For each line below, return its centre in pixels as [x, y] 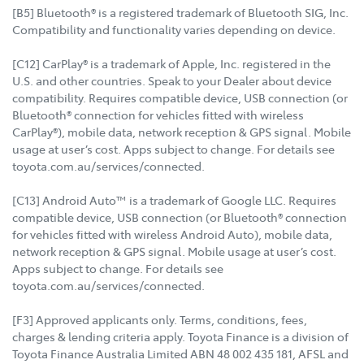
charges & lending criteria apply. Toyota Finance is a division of [180, 336]
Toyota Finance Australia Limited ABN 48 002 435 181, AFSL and [180, 353]
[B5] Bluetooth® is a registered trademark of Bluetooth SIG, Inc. [180, 12]
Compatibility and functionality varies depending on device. [174, 29]
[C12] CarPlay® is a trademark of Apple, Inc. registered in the [171, 63]
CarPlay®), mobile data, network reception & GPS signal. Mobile [182, 131]
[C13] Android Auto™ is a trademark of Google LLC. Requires [174, 199]
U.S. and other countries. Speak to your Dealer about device [172, 80]
